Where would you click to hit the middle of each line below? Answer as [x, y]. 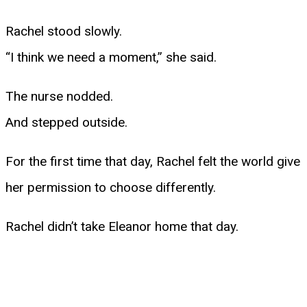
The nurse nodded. [59, 96]
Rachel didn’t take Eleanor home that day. [122, 226]
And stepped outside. [66, 122]
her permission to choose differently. [111, 187]
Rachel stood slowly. [64, 31]
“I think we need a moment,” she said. [111, 57]
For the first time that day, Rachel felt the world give [153, 161]
